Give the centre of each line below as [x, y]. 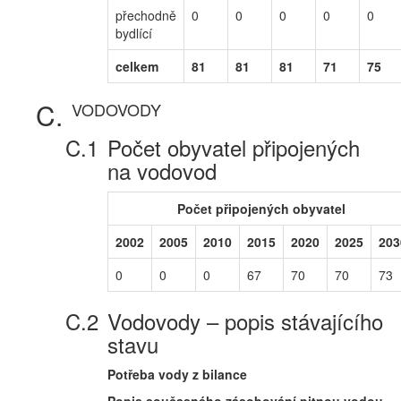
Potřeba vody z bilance [177, 374]
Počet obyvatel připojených [234, 147]
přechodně [146, 15]
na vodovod [162, 171]
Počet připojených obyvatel [261, 209]
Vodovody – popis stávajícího [245, 321]
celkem [137, 66]
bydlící [134, 33]
